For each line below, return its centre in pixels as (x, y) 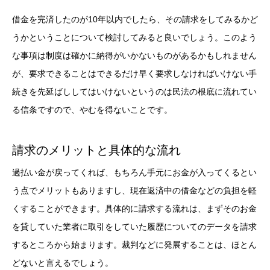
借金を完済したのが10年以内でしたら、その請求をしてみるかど (135, 20)
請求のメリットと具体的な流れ (96, 150)
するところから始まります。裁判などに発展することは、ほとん (134, 244)
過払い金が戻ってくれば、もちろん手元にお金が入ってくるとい (134, 172)
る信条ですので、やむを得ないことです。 (92, 110)
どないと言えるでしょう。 (63, 262)
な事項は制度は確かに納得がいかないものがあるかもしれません (134, 56)
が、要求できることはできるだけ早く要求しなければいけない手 (134, 74)
